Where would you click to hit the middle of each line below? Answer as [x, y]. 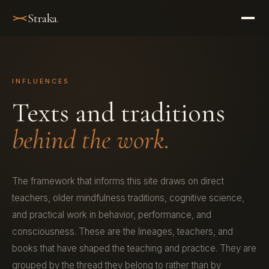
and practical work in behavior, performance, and [112, 215]
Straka [43, 18]
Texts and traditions [119, 113]
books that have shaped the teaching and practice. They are [134, 248]
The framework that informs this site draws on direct [118, 181]
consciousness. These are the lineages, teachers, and [122, 231]
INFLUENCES [41, 81]
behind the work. [91, 140]
